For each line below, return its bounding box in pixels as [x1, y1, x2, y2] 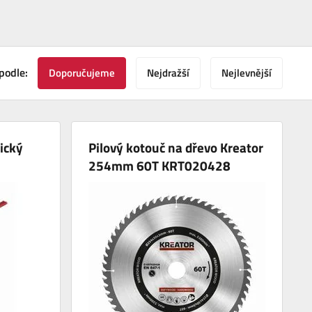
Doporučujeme [49, 65, 115, 81]
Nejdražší [147, 65, 189, 81]
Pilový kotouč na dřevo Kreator [88, 137, 264, 158]
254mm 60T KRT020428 [88, 155, 231, 176]
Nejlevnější [221, 65, 272, 81]
